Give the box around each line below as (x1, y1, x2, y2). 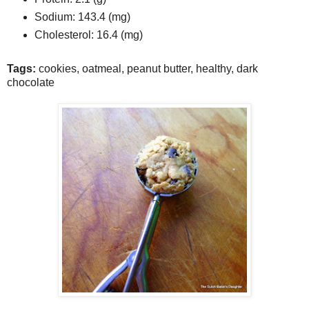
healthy (193, 62, 231, 74)
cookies (39, 62, 77, 74)
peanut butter (124, 62, 190, 74)
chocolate (7, 76, 54, 88)
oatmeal (79, 62, 121, 74)
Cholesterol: (34, 28, 97, 41)
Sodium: (34, 10, 78, 23)
